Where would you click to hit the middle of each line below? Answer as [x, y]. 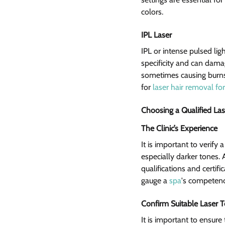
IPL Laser [158, 35]
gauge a [155, 181]
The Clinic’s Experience [180, 129]
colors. [152, 12]
